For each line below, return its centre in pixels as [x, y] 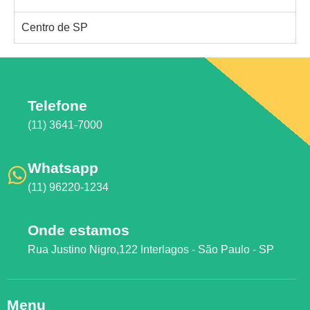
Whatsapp [63, 167]
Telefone [57, 105]
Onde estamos [79, 230]
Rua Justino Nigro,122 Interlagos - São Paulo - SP [151, 249]
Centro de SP [55, 27]
